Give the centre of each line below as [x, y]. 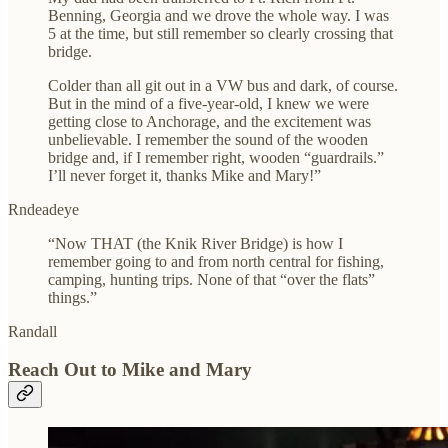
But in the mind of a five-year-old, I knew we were [208, 103]
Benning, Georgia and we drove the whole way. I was [218, 15]
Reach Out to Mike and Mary [130, 370]
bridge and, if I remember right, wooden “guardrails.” [216, 157]
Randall [32, 331]
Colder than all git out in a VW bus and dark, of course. [223, 85]
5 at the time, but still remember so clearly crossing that [220, 33]
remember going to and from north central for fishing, [216, 261]
